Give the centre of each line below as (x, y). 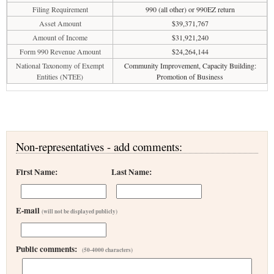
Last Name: (131, 172)
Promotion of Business (190, 76)
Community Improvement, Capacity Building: (190, 65)
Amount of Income (60, 37)
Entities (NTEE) (60, 76)
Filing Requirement (60, 9)
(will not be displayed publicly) (80, 211)
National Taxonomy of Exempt (60, 65)
